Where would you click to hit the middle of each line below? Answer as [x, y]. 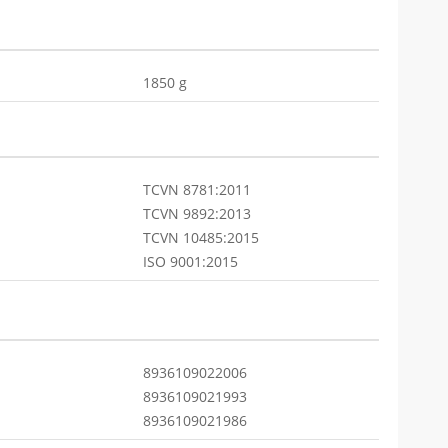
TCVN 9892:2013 [197, 213]
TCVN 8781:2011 [197, 189]
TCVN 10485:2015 [201, 237]
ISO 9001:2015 [190, 261]
